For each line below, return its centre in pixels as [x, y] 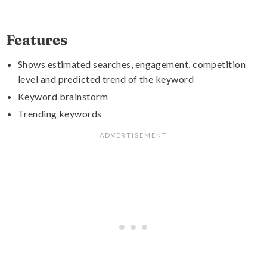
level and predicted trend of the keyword [106, 79]
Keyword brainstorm [63, 96]
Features [37, 40]
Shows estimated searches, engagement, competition [132, 64]
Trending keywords [60, 114]
